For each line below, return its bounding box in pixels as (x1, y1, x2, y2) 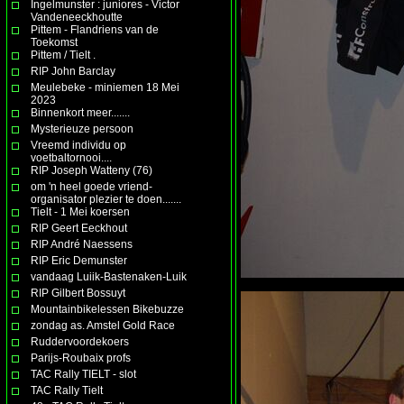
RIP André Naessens (31, 237, 133, 251)
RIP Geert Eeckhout (31, 221, 127, 234)
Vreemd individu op (31, 138, 126, 151)
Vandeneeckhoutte (31, 10, 123, 23)
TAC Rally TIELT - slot (31, 367, 136, 381)
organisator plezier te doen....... (31, 192, 181, 206)
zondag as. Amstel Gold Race (31, 318, 175, 332)
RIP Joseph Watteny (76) (31, 163, 152, 177)
